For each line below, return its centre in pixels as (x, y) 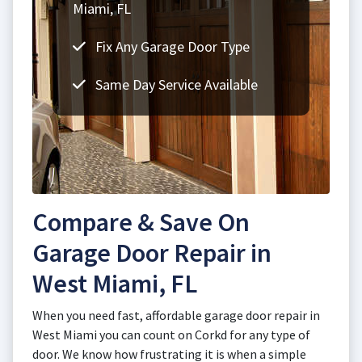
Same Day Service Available (175, 84)
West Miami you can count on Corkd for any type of (171, 335)
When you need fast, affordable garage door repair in (176, 315)
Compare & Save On (141, 222)
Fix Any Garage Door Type (171, 46)
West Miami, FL (115, 284)
